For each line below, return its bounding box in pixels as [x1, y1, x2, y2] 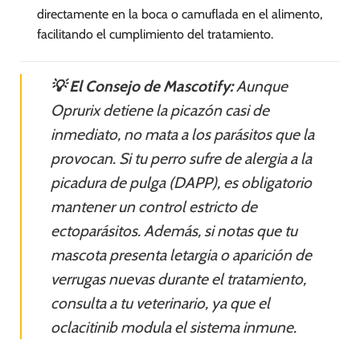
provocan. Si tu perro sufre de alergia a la [51, 148, 312, 168]
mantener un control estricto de [51, 196, 257, 216]
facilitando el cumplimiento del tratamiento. [36, 26, 273, 42]
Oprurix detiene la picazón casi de [51, 100, 269, 120]
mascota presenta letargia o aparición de [51, 244, 312, 264]
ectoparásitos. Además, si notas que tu [51, 220, 297, 240]
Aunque [233, 76, 288, 96]
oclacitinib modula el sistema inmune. [51, 317, 297, 337]
